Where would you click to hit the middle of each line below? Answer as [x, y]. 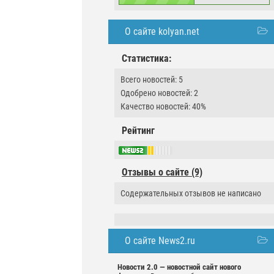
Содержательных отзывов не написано [191, 194]
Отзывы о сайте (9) [162, 172]
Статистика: [146, 58]
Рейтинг [138, 131]
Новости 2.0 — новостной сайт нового [179, 267]
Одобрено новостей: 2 [159, 93]
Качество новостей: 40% [163, 106]
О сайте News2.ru [160, 241]
